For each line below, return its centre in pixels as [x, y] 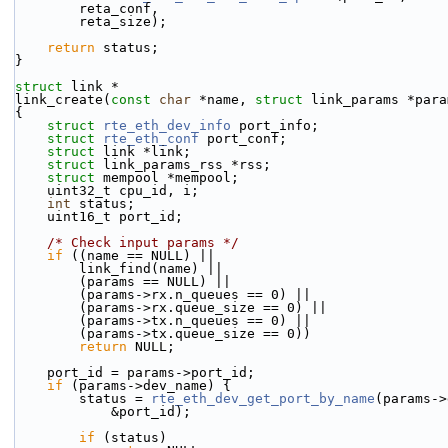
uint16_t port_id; [115, 216]
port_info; [275, 125]
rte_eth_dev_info [167, 125]
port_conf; [243, 138]
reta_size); [123, 21]
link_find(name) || [151, 268]
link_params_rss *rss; [187, 164]
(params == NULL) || [155, 281]
